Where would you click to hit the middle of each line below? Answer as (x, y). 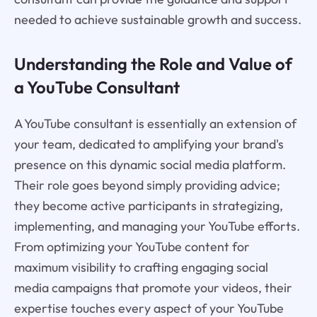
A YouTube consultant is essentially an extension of (155, 123)
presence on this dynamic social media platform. (150, 164)
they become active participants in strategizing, (148, 205)
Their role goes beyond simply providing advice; (147, 185)
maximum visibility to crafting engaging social (141, 267)
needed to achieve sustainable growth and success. (157, 20)
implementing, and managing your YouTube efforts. (157, 226)
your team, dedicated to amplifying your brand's (149, 144)
